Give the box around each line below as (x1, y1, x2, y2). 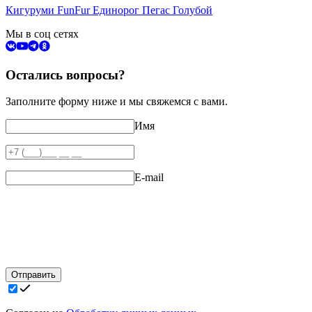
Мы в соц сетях (6, 27, 79, 40)
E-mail (134, 171, 164, 184)
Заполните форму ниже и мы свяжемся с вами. (6, 95, 228, 108)
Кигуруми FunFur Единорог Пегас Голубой (6, 3, 212, 16)
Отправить (11, 270, 56, 281)
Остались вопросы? (6, 67, 125, 82)
